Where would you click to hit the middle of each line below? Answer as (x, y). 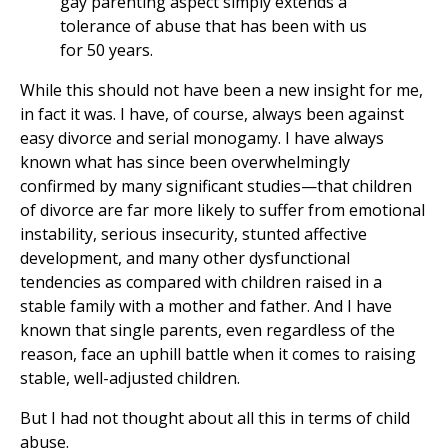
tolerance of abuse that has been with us (213, 26)
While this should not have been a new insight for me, (221, 90)
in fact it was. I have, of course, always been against (212, 114)
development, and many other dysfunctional (185, 258)
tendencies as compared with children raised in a (201, 282)
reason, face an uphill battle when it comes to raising (218, 354)
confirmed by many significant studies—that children (216, 186)
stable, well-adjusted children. (130, 378)
